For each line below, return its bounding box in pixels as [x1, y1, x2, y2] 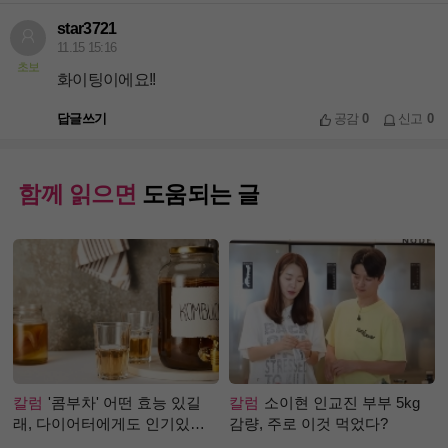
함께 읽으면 [18, 181, 137, 208]
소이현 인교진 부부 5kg [264, 393, 420, 411]
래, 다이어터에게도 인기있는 [13, 414, 205, 432]
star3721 [57, 18, 117, 37]
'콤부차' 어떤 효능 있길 [48, 393, 201, 411]
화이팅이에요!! [57, 70, 156, 89]
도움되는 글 [136, 181, 261, 208]
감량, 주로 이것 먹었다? [229, 414, 388, 432]
